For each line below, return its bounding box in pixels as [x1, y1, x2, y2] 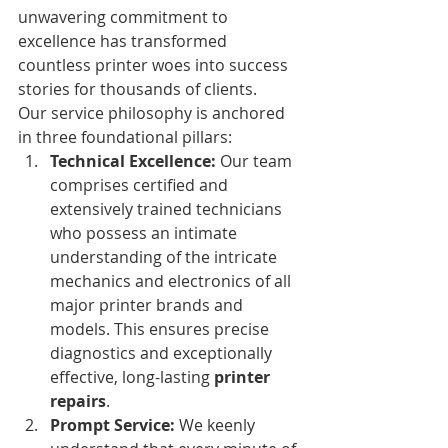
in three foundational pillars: [18, 125, 232, 148]
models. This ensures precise [50, 317, 273, 340]
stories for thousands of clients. [18, 77, 257, 100]
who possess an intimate [50, 221, 241, 244]
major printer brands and [50, 293, 247, 316]
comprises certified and [50, 173, 232, 196]
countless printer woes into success [18, 53, 292, 76]
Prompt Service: [50, 413, 175, 436]
